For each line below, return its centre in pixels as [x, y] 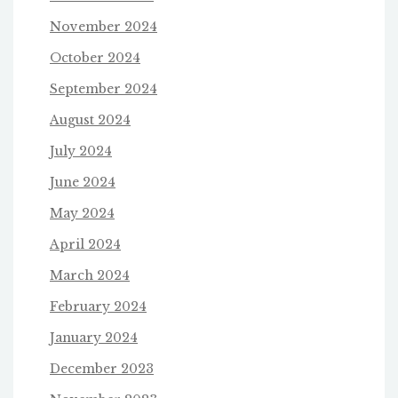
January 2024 [94, 337]
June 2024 [83, 182]
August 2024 [90, 119]
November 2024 [103, 26]
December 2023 [102, 368]
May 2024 [82, 213]
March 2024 [90, 275]
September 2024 [103, 88]
